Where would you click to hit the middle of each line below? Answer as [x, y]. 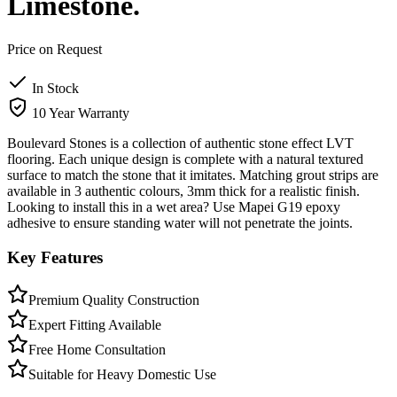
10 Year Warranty [79, 113]
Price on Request [54, 49]
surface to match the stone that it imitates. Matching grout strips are [193, 175]
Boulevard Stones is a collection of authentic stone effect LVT [180, 143]
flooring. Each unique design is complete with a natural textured [185, 159]
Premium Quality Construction [114, 300]
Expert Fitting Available [95, 325]
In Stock [54, 88]
